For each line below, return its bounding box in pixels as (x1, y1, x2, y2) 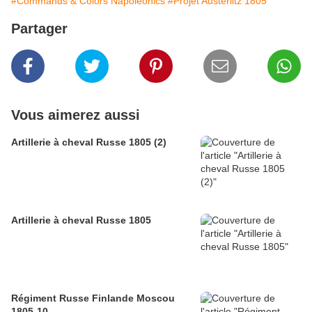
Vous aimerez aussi (11, 107, 140, 123)
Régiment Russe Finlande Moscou (11, 292, 175, 304)
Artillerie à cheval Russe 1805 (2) (11, 136, 166, 148)
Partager (11, 21, 68, 37)
